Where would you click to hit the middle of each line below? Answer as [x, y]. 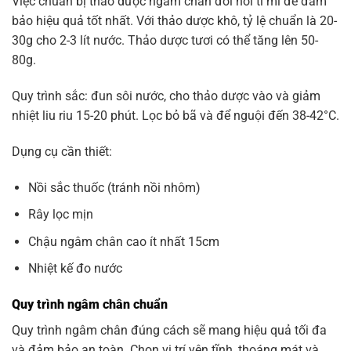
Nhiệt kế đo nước [75, 269]
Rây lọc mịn [60, 215]
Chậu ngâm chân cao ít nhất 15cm [123, 241]
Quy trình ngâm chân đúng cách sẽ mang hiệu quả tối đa [169, 331]
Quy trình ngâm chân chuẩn [90, 305]
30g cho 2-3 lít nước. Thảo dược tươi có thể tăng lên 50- [165, 41]
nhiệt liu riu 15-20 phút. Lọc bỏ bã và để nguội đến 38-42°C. [175, 115]
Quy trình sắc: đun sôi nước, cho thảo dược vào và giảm [166, 96]
